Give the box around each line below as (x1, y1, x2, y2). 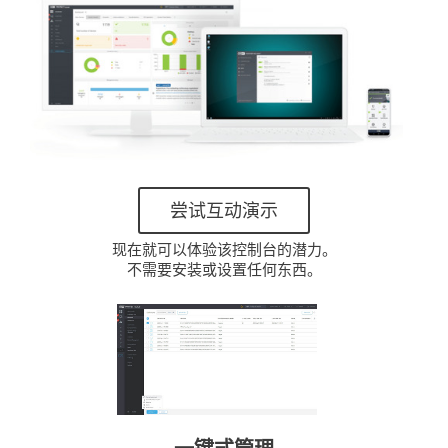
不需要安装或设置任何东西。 (126, 259, 322, 280)
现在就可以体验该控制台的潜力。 (111, 239, 337, 260)
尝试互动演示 (170, 198, 278, 223)
